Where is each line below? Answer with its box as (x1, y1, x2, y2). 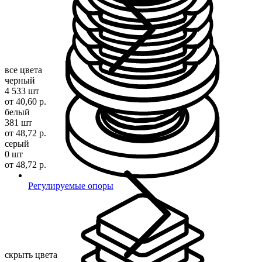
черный (5, 75, 35, 85)
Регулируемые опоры (28, 181, 113, 191)
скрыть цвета (5, 249, 60, 260)
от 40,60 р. (5, 96, 46, 106)
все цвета (5, 64, 44, 75)
